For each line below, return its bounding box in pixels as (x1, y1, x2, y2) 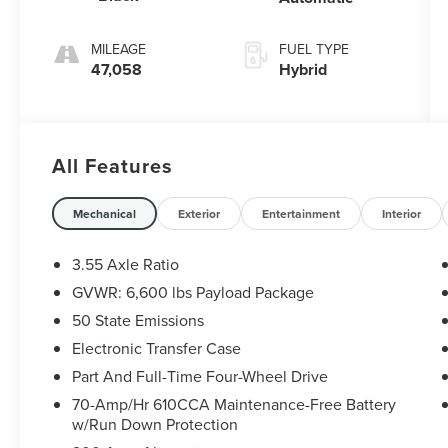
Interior (382, 205, 422, 223)
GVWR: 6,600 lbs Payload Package (72, 281, 315, 304)
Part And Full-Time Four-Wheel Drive (72, 365, 330, 388)
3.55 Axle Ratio (72, 253, 180, 276)
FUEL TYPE (278, 39, 349, 60)
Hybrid (278, 58, 327, 82)
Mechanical (73, 205, 137, 223)
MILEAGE (91, 39, 147, 60)
